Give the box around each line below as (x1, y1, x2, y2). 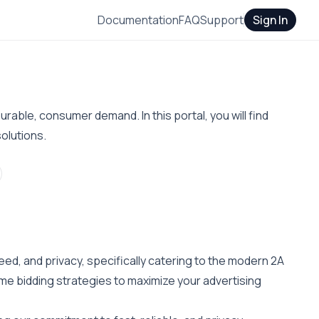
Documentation (98, 12, 179, 28)
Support (200, 12, 244, 28)
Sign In (253, 12, 288, 28)
